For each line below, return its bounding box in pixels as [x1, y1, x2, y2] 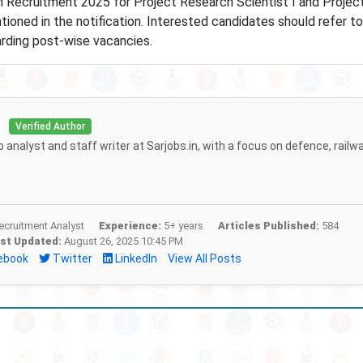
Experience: [98, 220, 161, 232]
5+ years [160, 220, 203, 232]
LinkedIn [112, 252, 160, 265]
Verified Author [15, 121, 85, 132]
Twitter [49, 252, 95, 265]
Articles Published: [217, 220, 319, 232]
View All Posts [167, 252, 241, 265]
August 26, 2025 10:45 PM [61, 235, 183, 247]
